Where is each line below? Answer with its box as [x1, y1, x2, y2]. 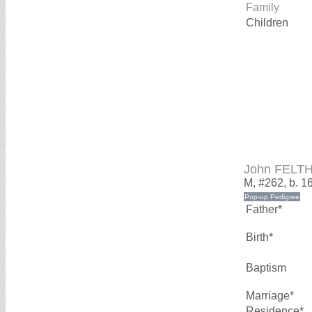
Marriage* [246, 290, 294, 302]
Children [246, 17, 291, 29]
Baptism [246, 262, 286, 274]
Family [246, 1, 279, 14]
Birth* [246, 231, 273, 244]
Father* [246, 203, 282, 216]
